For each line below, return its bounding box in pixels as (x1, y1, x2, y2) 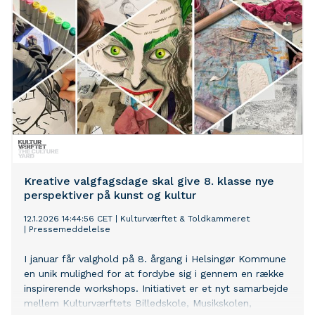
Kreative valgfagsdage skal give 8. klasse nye (24, 174, 274, 188)
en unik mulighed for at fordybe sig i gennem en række (24, 268, 284, 280)
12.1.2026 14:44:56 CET (24, 214, 112, 224)
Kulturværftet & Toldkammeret (120, 214, 250, 224)
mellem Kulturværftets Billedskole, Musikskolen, (24, 297, 252, 309)
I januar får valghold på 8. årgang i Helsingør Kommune (24, 253, 286, 265)
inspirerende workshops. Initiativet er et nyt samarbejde (24, 283, 288, 295)
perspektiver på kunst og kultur (24, 188, 196, 202)
